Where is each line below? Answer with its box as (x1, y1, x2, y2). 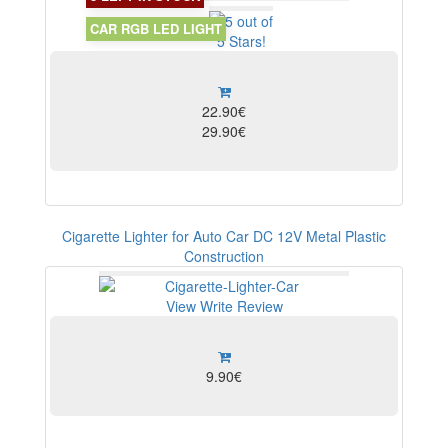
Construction (184, 246, 264, 267)
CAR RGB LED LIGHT (89, 18, 222, 38)
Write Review (199, 296, 283, 317)
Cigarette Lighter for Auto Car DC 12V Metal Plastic (62, 226, 386, 247)
